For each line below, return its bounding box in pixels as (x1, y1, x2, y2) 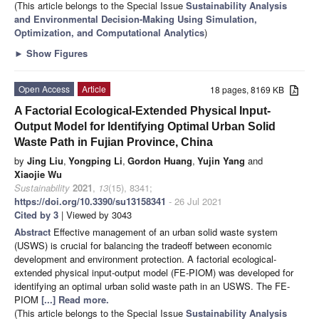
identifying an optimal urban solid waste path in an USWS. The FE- (14, 279, 290, 293)
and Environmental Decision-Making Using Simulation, (14, 12, 257, 26)
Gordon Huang (127, 154, 192, 168)
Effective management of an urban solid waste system (53, 225, 278, 239)
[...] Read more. (41, 293, 109, 307)
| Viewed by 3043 (58, 208, 132, 222)
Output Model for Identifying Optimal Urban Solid (14, 120, 276, 133)
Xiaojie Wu (14, 167, 62, 182)
